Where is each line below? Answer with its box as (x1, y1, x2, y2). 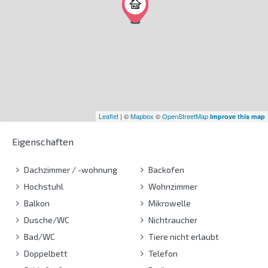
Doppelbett (22, 248, 68, 258)
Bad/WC (22, 231, 55, 242)
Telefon (146, 248, 178, 258)
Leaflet (99, 111, 118, 121)
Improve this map (210, 111, 265, 121)
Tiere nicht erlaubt (146, 231, 219, 242)
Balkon (22, 197, 50, 208)
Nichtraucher (146, 214, 197, 225)
